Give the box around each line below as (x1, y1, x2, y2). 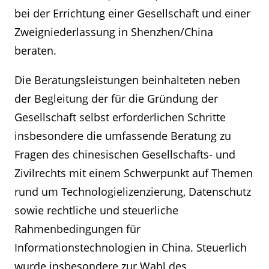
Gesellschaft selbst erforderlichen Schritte (14, 110, 226, 124)
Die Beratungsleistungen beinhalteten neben (14, 73, 240, 87)
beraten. (14, 43, 56, 58)
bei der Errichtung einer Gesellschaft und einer (14, 6, 250, 20)
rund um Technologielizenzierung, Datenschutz (14, 184, 251, 199)
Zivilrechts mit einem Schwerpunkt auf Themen (14, 166, 253, 180)
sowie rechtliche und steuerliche (14, 203, 178, 217)
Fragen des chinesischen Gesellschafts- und (14, 147, 235, 162)
